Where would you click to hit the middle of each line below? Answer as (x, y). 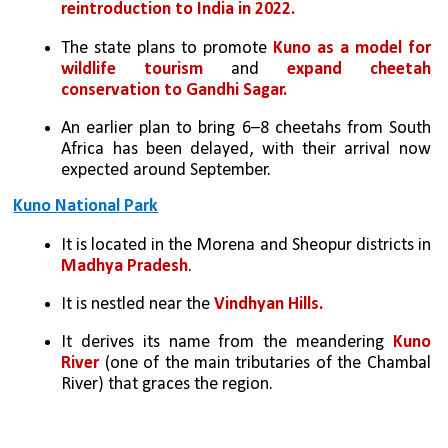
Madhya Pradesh (125, 266)
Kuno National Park (86, 207)
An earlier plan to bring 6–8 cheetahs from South (246, 129)
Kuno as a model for (351, 48)
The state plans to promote (167, 48)
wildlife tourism (132, 69)
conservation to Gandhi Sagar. (174, 90)
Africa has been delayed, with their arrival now (246, 150)
